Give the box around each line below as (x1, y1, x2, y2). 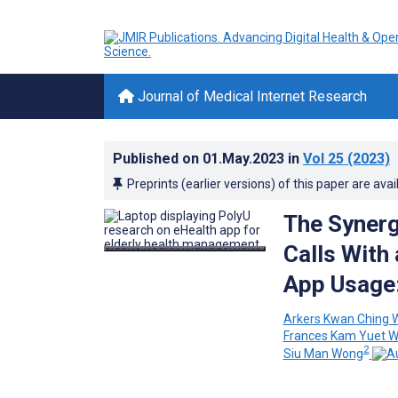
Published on (113, 150, 203, 167)
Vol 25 (303, 150, 344, 167)
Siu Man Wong (283, 346, 363, 361)
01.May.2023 (203, 150, 288, 167)
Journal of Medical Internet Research (134, 88, 367, 105)
